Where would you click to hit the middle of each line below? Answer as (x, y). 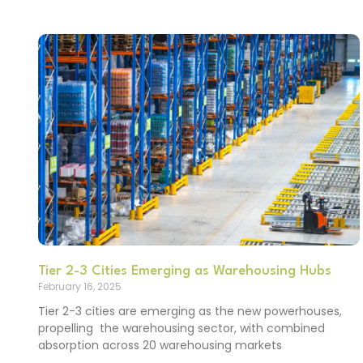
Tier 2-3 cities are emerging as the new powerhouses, (190, 312)
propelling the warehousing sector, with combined (181, 329)
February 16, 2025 (80, 287)
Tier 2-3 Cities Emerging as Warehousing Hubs (185, 271)
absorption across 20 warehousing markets (160, 346)
